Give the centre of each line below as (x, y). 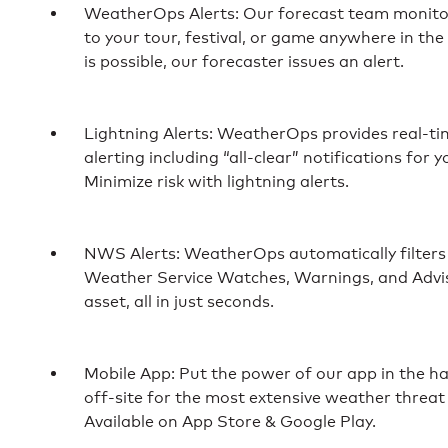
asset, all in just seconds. (179, 301)
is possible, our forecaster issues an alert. (244, 61)
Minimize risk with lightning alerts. (216, 181)
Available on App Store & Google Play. (230, 421)
